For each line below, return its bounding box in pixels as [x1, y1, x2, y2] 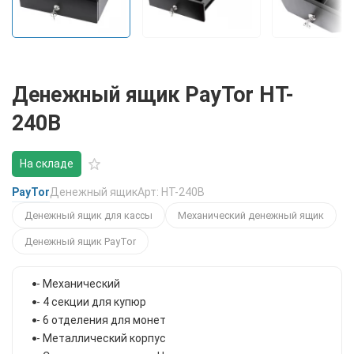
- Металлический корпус [36, 331, 166, 345]
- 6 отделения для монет [36, 313, 166, 326]
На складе [20, 156, 73, 170]
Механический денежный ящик [178, 209, 324, 221]
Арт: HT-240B [137, 186, 205, 199]
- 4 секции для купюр [36, 295, 146, 308]
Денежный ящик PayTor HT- [12, 81, 294, 107]
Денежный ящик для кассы [24, 209, 153, 221]
